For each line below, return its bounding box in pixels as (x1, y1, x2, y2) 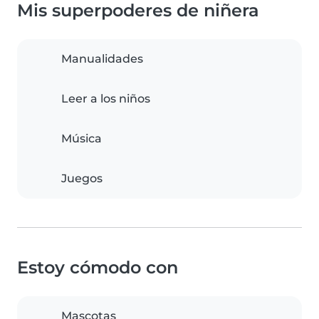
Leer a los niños (61, 92, 150, 106)
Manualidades (61, 52, 143, 66)
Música (61, 132, 102, 146)
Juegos (61, 172, 103, 186)
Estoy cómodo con (17, 257, 178, 278)
